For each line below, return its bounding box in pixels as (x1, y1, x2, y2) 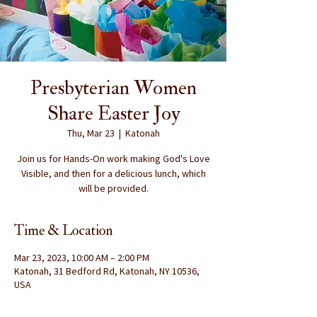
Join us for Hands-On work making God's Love (16, 152, 210, 165)
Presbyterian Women (30, 76, 197, 100)
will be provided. (78, 182, 149, 195)
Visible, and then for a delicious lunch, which (21, 167, 206, 180)
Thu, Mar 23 (67, 127, 115, 139)
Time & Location (14, 221, 113, 239)
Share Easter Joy (47, 101, 180, 126)
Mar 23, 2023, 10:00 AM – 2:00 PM (14, 251, 149, 264)
